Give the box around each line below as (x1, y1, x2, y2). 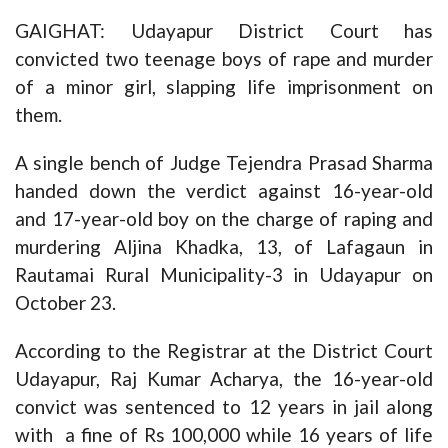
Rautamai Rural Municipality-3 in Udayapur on (15, 263, 433, 287)
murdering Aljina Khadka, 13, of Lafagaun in (15, 235, 433, 259)
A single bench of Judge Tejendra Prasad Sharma (15, 151, 433, 175)
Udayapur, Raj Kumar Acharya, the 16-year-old (15, 367, 433, 391)
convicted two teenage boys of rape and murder (15, 47, 433, 71)
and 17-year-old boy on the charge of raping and (15, 207, 433, 231)
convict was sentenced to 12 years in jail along (15, 395, 433, 419)
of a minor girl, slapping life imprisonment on (15, 75, 433, 99)
